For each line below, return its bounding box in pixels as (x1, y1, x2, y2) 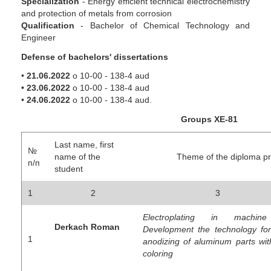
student (54, 164, 83, 174)
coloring (143, 249, 173, 259)
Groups (21, 114, 212, 124)
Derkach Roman (54, 222, 120, 232)
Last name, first (54, 140, 114, 150)
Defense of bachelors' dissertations (21, 51, 168, 62)
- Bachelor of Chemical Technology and (74, 21, 250, 31)
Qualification (21, 21, 74, 31)
